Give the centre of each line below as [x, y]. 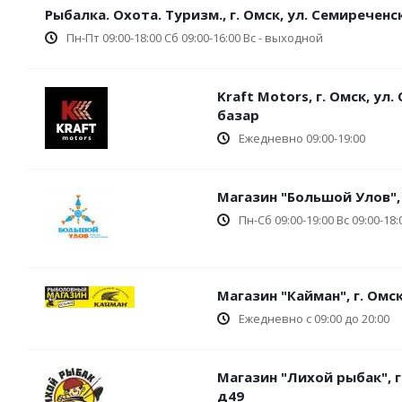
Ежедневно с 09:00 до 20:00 [314, 319]
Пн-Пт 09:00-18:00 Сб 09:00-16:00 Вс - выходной [195, 38]
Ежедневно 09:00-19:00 [302, 138]
